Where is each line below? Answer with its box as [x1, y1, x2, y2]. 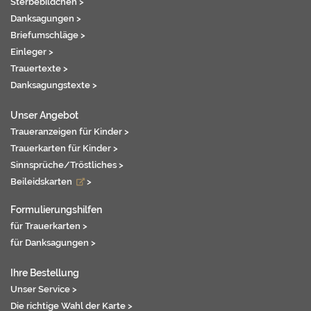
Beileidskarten [10, 176, 74, 187]
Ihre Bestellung [10, 267, 79, 279]
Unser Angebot [10, 109, 78, 121]
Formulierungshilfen [10, 203, 102, 216]
